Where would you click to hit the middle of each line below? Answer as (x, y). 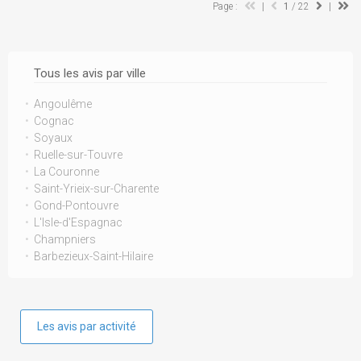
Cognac (54, 121)
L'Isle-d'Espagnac (78, 222)
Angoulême (63, 104)
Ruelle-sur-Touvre (78, 155)
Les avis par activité (87, 326)
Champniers (65, 239)
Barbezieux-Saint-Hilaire (93, 256)
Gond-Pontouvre (76, 205)
